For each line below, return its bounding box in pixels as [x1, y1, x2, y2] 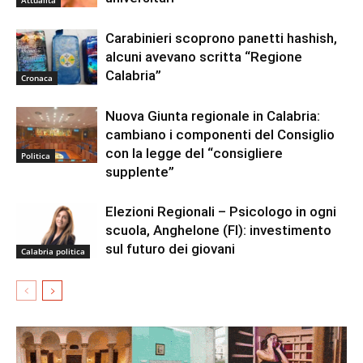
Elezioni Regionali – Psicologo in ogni [105, 203, 336, 220]
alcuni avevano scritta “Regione [105, 49, 302, 65]
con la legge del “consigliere [105, 145, 283, 161]
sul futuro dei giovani [105, 241, 235, 257]
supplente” [105, 164, 174, 180]
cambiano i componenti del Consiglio [105, 126, 335, 143]
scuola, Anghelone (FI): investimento [105, 222, 331, 238]
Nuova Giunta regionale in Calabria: [105, 108, 320, 124]
